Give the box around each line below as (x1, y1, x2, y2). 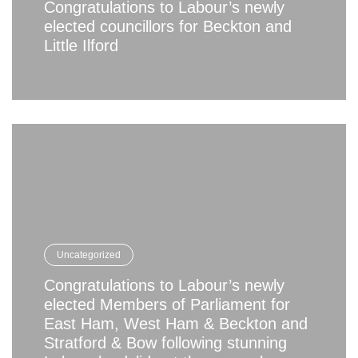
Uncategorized (57, 249, 121, 261)
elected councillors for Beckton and (44, 18, 292, 36)
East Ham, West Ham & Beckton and (44, 315, 308, 333)
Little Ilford (44, 37, 118, 55)
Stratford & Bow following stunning (44, 334, 287, 352)
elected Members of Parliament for (44, 296, 290, 314)
